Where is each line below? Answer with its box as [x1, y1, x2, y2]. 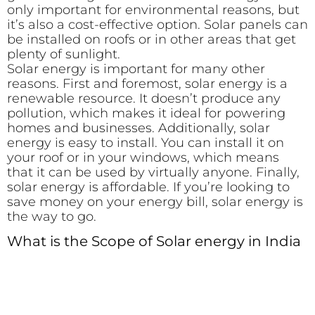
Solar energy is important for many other [7, 60, 265, 77]
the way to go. [7, 208, 96, 224]
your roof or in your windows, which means [7, 149, 279, 165]
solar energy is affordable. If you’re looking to [7, 179, 290, 195]
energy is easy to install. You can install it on [7, 134, 284, 150]
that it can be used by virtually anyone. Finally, [7, 164, 300, 180]
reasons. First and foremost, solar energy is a [7, 75, 288, 91]
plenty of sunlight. [7, 46, 120, 62]
